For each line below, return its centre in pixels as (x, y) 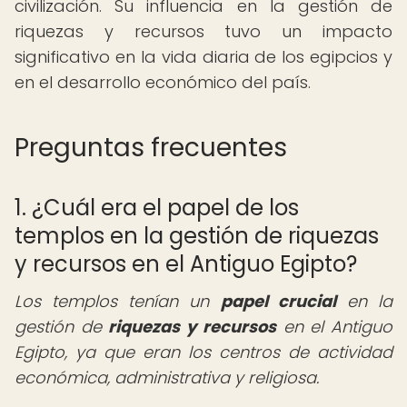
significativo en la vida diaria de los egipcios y (203, 57)
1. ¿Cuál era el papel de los (157, 208)
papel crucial (278, 301)
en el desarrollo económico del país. (163, 82)
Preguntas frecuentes (151, 148)
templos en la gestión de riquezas (197, 236)
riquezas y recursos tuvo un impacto (203, 31)
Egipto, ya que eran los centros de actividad (203, 352)
